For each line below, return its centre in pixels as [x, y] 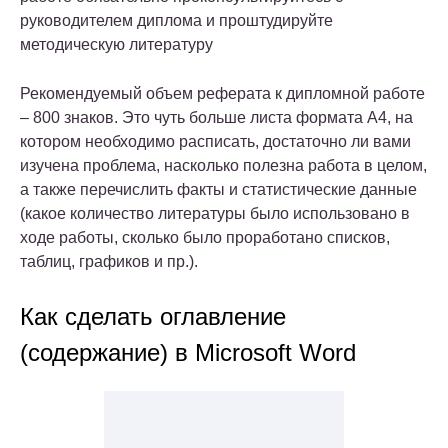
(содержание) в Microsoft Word [188, 353]
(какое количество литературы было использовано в [215, 214]
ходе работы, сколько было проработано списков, [205, 238]
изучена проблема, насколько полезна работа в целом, [223, 166]
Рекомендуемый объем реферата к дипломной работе [222, 94]
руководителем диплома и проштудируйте [176, 21]
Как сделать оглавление [153, 317]
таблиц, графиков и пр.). [109, 262]
